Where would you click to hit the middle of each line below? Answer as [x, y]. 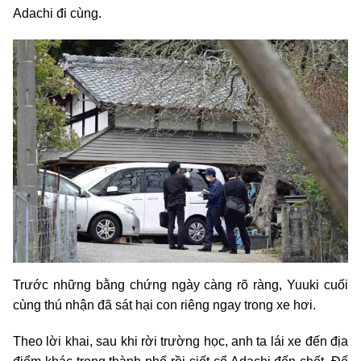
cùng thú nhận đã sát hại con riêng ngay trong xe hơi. [164, 305]
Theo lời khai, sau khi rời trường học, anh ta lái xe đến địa [180, 342]
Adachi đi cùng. [57, 14]
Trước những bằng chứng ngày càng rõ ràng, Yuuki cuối [180, 285]
